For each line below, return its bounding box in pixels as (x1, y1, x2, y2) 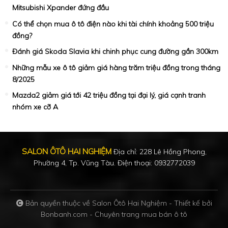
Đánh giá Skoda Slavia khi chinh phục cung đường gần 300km (12, 47, 218, 56)
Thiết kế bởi (174, 198, 212, 208)
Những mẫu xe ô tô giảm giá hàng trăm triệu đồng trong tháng (12, 63, 220, 72)
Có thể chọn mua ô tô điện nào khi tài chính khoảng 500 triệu (12, 19, 214, 28)
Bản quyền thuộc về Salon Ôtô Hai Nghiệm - (23, 198, 174, 208)
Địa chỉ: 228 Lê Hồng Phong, (111, 147, 207, 157)
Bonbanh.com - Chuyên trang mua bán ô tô (41, 210, 187, 219)
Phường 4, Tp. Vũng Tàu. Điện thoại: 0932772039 (33, 158, 195, 168)
